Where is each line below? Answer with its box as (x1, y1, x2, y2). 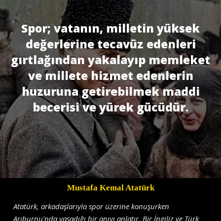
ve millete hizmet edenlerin (28, 68, 193, 84)
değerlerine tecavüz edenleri (25, 36, 196, 52)
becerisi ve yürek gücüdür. (33, 99, 188, 115)
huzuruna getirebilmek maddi (21, 83, 200, 100)
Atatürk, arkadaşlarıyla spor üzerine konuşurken (13, 201, 170, 212)
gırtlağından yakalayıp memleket (11, 52, 210, 68)
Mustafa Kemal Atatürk (67, 183, 154, 193)
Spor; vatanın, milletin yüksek (21, 20, 200, 37)
